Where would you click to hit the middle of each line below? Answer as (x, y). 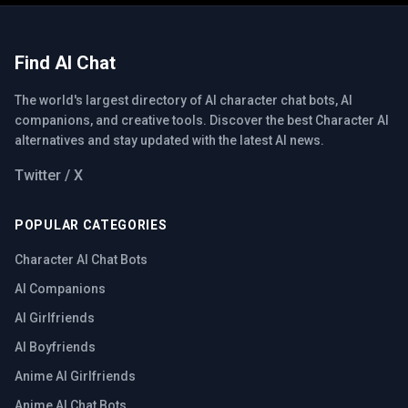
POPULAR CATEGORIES (91, 225)
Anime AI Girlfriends (75, 376)
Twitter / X (49, 175)
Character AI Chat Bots (81, 260)
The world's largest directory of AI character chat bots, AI (184, 100)
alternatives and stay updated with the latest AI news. (169, 140)
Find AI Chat (65, 63)
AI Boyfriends (55, 347)
